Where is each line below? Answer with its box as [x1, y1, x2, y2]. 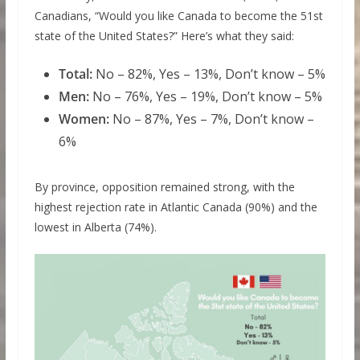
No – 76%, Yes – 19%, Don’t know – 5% [88, 88, 322, 105]
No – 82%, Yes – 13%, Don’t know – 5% [92, 65, 325, 83]
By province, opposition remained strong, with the [34, 179, 295, 194]
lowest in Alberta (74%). [34, 219, 157, 235]
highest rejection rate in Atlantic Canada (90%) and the [34, 199, 317, 215]
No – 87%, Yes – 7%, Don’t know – [108, 110, 314, 128]
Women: [58, 110, 109, 128]
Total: [58, 65, 92, 83]
